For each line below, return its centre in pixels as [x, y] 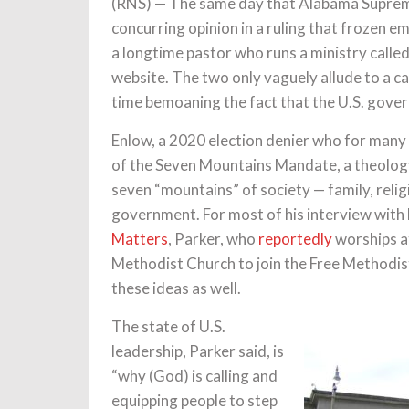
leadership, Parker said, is [198, 351]
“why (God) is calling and [194, 376]
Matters [140, 239]
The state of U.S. [168, 326]
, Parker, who [213, 239]
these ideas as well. [176, 288]
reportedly [295, 239]
